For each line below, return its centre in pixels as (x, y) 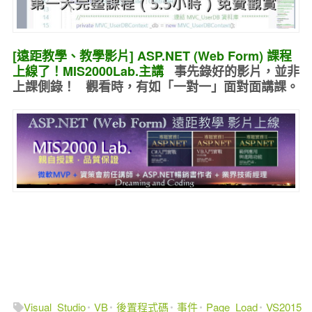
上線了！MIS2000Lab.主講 (93, 71)
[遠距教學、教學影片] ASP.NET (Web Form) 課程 (152, 56)
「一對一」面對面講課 (223, 87)
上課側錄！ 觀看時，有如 (86, 87)
